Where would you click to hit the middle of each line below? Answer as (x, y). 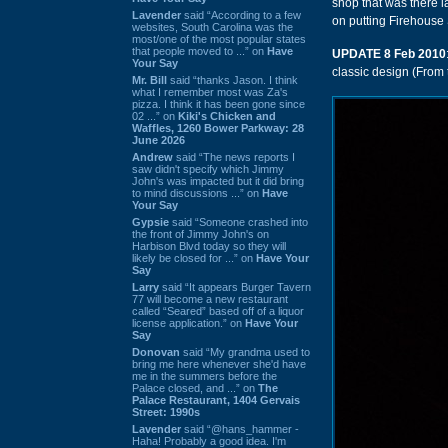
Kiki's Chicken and (227, 115)
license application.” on (188, 322)
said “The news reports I (234, 156)
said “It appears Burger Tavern (235, 286)
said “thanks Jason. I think (232, 79)
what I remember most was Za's (210, 91)
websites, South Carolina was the (212, 26)
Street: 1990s (166, 411)
